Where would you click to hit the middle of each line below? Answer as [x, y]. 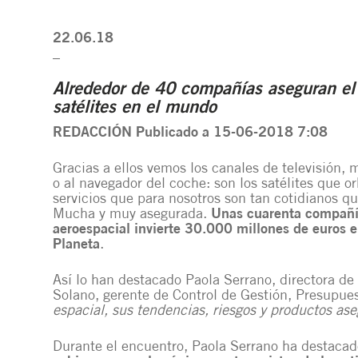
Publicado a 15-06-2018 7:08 [232, 133]
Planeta [76, 245]
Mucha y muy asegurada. [132, 215]
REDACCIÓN [94, 133]
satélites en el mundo [135, 108]
